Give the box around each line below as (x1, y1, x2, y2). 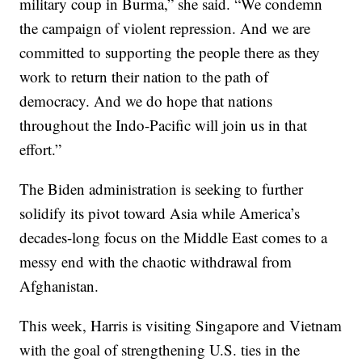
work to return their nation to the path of (19, 66, 269, 87)
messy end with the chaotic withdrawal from (19, 251, 293, 272)
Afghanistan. (19, 276, 99, 297)
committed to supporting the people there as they (19, 42, 321, 63)
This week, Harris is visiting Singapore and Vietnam (19, 315, 343, 336)
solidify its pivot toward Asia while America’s (19, 203, 301, 224)
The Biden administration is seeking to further (19, 179, 304, 200)
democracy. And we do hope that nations (19, 90, 273, 112)
